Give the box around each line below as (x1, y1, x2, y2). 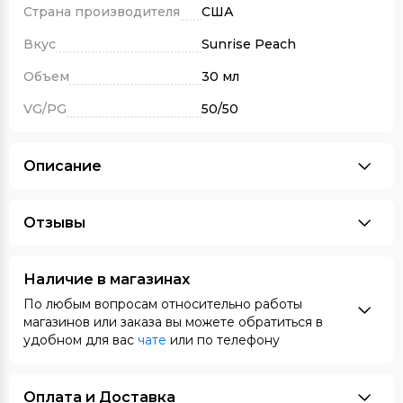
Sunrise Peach (201, 36, 296, 52)
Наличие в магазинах (23, 271, 190, 288)
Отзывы (23, 214, 85, 231)
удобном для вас (23, 332, 138, 348)
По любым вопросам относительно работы (23, 296, 302, 312)
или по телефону (166, 332, 280, 348)
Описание (23, 157, 102, 175)
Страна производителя (23, 4, 180, 20)
